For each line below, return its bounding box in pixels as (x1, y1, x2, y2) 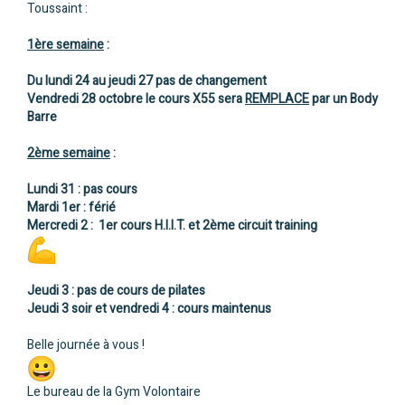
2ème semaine (27, 143, 110, 163)
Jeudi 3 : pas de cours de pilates (27, 280, 205, 300)
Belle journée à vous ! (27, 334, 145, 354)
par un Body (309, 89, 378, 108)
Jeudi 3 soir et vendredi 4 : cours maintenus (27, 298, 271, 318)
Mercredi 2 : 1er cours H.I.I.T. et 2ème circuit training (27, 215, 317, 235)
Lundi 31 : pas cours (27, 179, 137, 199)
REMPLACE (245, 89, 309, 108)
